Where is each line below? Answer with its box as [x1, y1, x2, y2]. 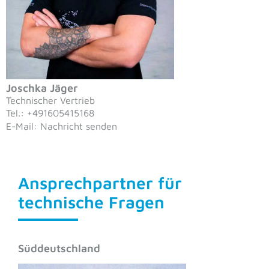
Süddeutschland [18, 242, 100, 255]
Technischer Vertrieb [6, 95, 95, 106]
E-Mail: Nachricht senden [6, 121, 117, 132]
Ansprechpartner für [18, 173, 182, 193]
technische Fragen [18, 192, 165, 213]
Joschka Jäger [6, 82, 77, 95]
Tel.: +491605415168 [6, 107, 94, 119]
